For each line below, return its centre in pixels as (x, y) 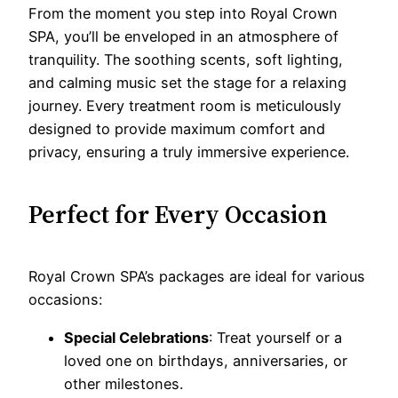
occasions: (65, 300)
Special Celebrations (136, 337)
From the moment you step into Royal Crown (183, 13)
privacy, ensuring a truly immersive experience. (189, 151)
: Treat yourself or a (275, 337)
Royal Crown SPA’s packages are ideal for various (197, 277)
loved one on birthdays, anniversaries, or (206, 360)
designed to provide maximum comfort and (177, 128)
